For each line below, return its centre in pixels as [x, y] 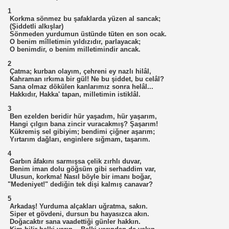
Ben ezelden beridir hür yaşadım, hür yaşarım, [82, 116]
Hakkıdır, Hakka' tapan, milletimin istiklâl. [74, 94]
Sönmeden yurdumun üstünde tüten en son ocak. [87, 34]
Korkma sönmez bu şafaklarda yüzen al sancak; [84, 19]
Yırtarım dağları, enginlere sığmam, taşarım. [79, 139]
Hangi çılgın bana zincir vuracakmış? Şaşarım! [83, 124]
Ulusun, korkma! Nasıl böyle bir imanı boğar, [80, 177]
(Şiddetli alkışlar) [36, 26]
